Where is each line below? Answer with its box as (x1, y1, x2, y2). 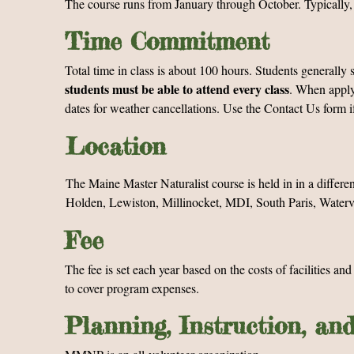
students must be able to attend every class (65, 80, 289, 98)
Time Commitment (65, 27, 269, 55)
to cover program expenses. (65, 280, 199, 296)
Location (66, 132, 166, 160)
